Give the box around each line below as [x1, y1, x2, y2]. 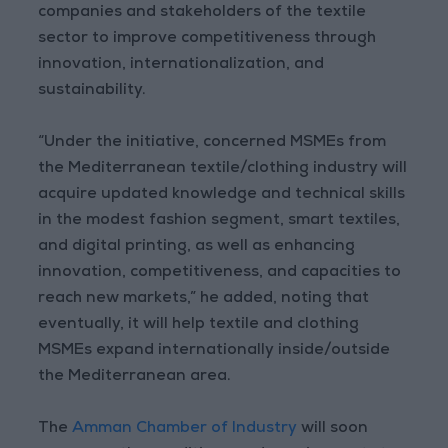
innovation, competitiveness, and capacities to [38, 265, 402, 282]
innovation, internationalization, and [38, 57, 325, 74]
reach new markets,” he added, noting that [38, 291, 370, 308]
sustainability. [38, 83, 147, 100]
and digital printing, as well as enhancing [38, 239, 356, 256]
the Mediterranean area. [38, 369, 232, 386]
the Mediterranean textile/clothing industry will [38, 161, 408, 178]
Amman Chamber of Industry [72, 421, 298, 438]
